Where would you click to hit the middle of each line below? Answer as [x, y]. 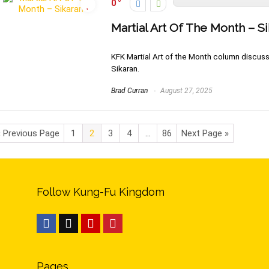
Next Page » [205, 133]
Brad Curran [129, 91]
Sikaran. [125, 69]
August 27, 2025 [186, 91]
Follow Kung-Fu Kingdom [101, 192]
